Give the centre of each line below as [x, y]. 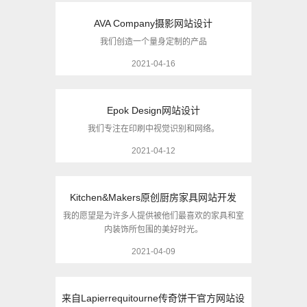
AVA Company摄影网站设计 [153, 23]
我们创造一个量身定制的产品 [153, 42]
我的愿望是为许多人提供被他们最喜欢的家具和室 [153, 216]
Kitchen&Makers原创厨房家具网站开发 [153, 197]
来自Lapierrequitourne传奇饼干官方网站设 [153, 298]
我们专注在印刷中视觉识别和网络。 [153, 129]
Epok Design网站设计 [153, 110]
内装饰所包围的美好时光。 [153, 230]
